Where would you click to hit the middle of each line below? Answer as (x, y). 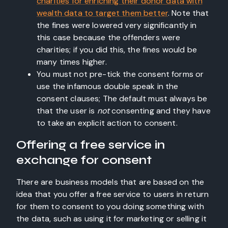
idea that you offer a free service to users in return (112, 194)
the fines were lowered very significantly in (117, 25)
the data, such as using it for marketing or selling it (112, 219)
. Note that (188, 13)
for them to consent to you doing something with (110, 206)
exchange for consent (84, 160)
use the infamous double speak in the (108, 86)
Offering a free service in (91, 145)
